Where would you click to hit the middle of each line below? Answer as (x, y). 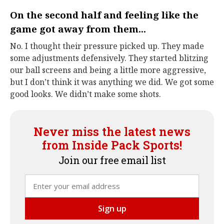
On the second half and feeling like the (104, 15)
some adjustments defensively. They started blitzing (109, 58)
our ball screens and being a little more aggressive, (108, 70)
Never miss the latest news (112, 131)
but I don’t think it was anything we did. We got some (112, 82)
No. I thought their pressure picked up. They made (107, 46)
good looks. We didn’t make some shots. (85, 94)
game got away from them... (78, 29)
